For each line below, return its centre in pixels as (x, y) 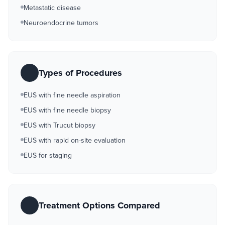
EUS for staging (48, 155)
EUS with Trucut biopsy (60, 125)
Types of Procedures (80, 73)
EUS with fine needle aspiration (72, 95)
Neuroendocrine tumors (61, 23)
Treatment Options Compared (99, 205)
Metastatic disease (52, 8)
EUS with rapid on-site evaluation (75, 140)
